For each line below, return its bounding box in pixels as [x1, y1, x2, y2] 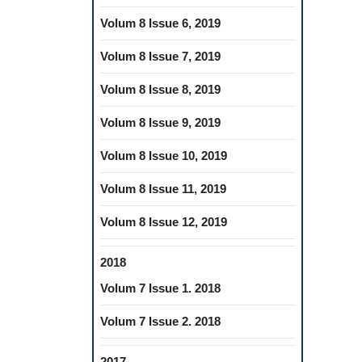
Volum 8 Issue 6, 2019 [100, 16, 221, 30]
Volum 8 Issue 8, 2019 [100, 82, 221, 96]
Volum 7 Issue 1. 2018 [100, 281, 221, 295]
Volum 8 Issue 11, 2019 [100, 182, 226, 196]
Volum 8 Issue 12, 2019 [100, 215, 227, 229]
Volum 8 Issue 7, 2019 [100, 49, 221, 63]
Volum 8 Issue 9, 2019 [100, 116, 221, 129]
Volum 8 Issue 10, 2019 [100, 149, 227, 162]
